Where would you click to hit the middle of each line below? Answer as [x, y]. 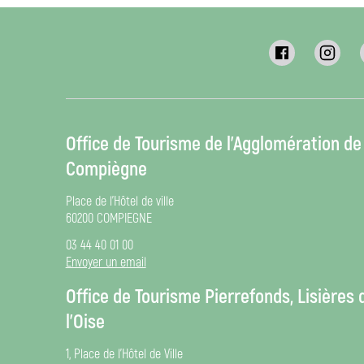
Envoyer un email [106, 262]
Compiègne [106, 169]
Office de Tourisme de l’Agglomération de [213, 144]
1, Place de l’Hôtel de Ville [124, 354]
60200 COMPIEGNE [108, 219]
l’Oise [85, 322]
